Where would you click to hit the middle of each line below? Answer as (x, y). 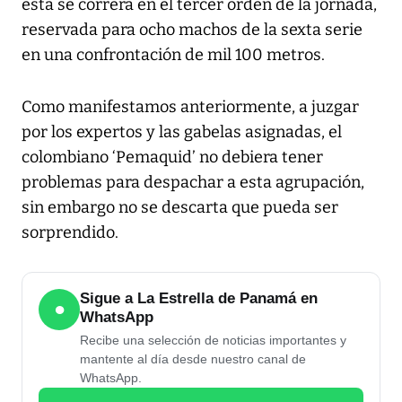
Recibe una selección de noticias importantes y (213, 341)
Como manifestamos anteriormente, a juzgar (190, 107)
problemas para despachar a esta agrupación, (193, 183)
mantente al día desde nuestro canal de (193, 359)
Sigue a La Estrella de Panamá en (199, 299)
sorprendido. (70, 233)
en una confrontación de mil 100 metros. (173, 55)
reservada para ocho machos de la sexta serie (192, 30)
